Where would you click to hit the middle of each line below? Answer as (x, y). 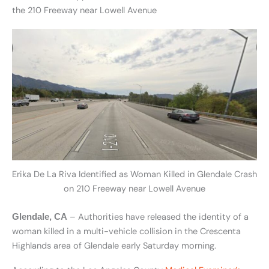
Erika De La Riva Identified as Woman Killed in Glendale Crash (134, 174)
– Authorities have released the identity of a (158, 217)
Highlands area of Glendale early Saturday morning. (114, 246)
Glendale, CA (40, 216)
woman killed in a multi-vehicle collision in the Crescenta (126, 231)
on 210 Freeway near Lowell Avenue (134, 189)
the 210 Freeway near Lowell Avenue (84, 11)
